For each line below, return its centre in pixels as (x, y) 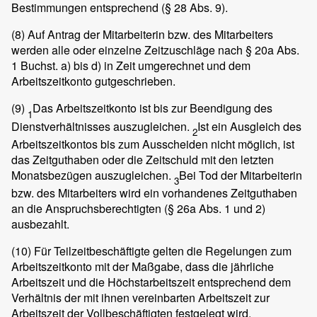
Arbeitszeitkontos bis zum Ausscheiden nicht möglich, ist (153, 144)
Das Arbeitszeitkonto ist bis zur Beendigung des (152, 108)
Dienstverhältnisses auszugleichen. (102, 126)
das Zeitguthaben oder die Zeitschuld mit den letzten (143, 159)
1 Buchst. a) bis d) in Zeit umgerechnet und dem (131, 66)
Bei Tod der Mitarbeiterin (241, 175)
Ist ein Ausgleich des (249, 126)
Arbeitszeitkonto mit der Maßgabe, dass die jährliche (143, 266)
